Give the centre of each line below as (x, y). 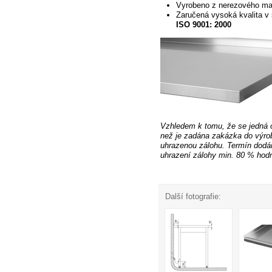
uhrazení (175, 155)
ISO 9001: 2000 (203, 25)
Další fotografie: (193, 196)
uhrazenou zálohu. (192, 146)
